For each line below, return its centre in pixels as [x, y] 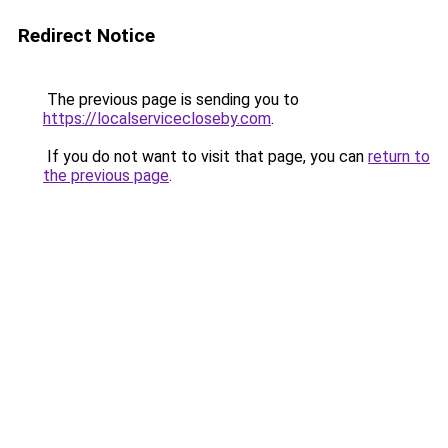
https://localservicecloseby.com [157, 118]
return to [399, 156]
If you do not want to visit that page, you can [205, 156]
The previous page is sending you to [171, 99]
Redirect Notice [86, 35]
